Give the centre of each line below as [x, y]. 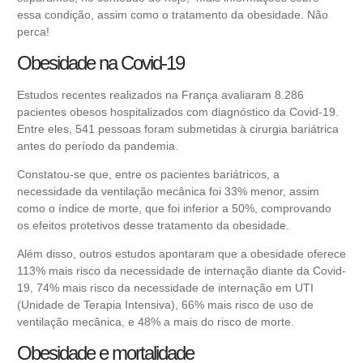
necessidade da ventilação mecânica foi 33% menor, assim [168, 192]
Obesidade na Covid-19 [100, 62]
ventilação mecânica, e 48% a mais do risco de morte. [156, 322]
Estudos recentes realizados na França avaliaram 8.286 [160, 94]
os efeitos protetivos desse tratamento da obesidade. [153, 226]
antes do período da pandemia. [99, 145]
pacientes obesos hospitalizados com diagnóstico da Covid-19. [178, 111]
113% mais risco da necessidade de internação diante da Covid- [181, 271]
